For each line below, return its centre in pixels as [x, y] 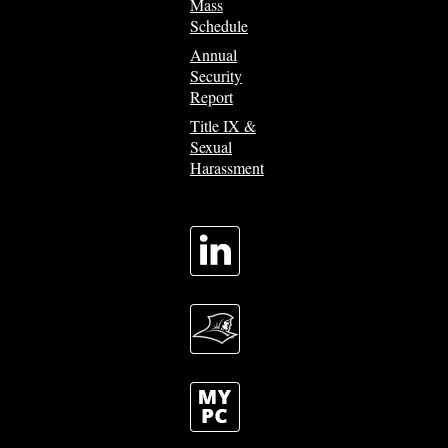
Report [211, 96]
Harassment [226, 167]
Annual [213, 54]
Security [215, 75]
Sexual [210, 146]
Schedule [218, 25]
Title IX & [222, 125]
